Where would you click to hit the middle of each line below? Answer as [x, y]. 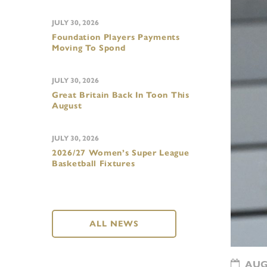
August [67, 106]
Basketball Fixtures [94, 164]
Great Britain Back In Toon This [121, 95]
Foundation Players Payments [116, 37]
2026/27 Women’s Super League [121, 153]
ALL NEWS [114, 224]
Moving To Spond [89, 48]
